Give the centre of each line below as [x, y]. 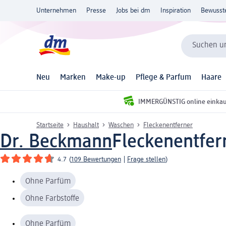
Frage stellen [146, 159]
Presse [96, 11]
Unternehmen [56, 11]
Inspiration [176, 11]
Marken [73, 78]
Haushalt [86, 125]
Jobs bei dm [133, 11]
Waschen [121, 125]
